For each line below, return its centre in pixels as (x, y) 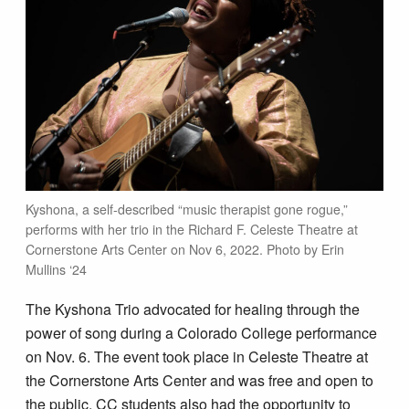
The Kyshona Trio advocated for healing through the (193, 309)
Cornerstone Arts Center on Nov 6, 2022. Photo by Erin (185, 250)
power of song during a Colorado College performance (202, 332)
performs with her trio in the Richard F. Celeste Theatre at (192, 230)
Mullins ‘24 (57, 270)
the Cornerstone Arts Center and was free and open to (200, 380)
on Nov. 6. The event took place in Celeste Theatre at (197, 356)
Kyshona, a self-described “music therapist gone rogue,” (187, 210)
